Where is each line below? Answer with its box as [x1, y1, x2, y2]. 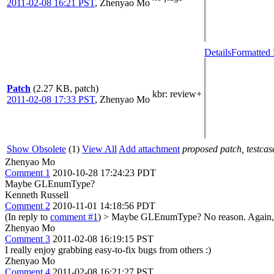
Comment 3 [5, 234, 50, 244]
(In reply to [5, 212, 50, 222]
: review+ [165, 89, 202, 99]
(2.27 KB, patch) [33, 83, 98, 94]
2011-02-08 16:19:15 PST [53, 234, 154, 244]
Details [204, 47, 231, 57]
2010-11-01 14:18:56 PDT [53, 201, 155, 211]
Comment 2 [5, 201, 50, 211]
